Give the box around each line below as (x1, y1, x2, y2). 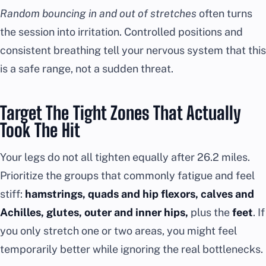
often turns (197, 7, 252, 20)
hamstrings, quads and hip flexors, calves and (25, 187, 254, 200)
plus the (188, 205, 232, 218)
